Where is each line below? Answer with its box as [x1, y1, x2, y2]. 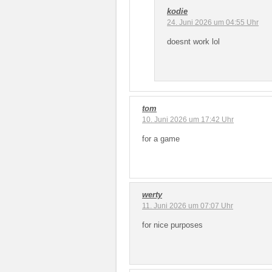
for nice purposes [142, 220, 203, 229]
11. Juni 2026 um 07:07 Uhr [142, 202, 233, 210]
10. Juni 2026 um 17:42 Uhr [142, 115, 234, 124]
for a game [142, 134, 180, 143]
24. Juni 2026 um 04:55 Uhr [167, 18, 259, 27]
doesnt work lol [167, 36, 220, 46]
